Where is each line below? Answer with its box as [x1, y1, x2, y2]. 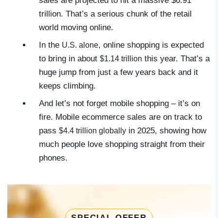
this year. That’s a [142, 54, 210, 64]
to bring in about [39, 54, 100, 64]
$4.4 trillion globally [59, 127, 126, 135]
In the [39, 40, 62, 50]
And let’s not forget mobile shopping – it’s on [39, 99, 200, 109]
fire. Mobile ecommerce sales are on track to [39, 112, 202, 122]
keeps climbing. [39, 81, 96, 91]
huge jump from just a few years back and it [39, 68, 198, 77]
